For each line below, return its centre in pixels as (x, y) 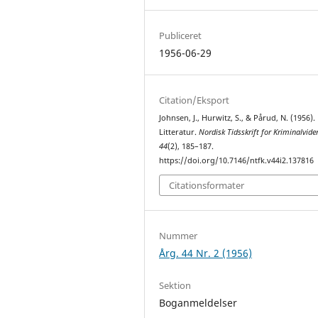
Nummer (179, 236)
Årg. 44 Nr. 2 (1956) (206, 253)
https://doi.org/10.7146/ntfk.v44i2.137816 (237, 160)
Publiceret (181, 35)
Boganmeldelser (198, 303)
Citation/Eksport (194, 100)
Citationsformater (207, 186)
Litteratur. (179, 132)
